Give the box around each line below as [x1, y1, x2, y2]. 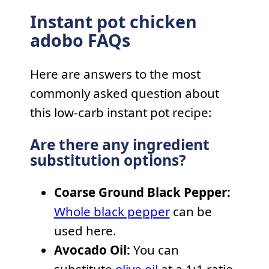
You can [133, 241, 179, 259]
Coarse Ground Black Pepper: [53, 184, 231, 201]
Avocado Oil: [53, 241, 133, 259]
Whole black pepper [53, 203, 170, 220]
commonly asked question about [29, 85, 219, 101]
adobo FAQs [29, 29, 130, 52]
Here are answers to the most [29, 65, 201, 82]
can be [169, 203, 212, 220]
